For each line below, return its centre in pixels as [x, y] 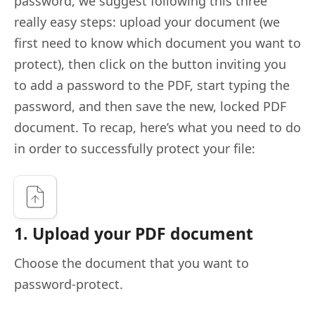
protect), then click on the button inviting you [150, 64]
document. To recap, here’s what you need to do [157, 127]
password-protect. [69, 284]
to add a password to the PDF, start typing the [152, 85]
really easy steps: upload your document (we [147, 21]
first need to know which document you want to [157, 43]
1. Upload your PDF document [134, 233]
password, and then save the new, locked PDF [150, 106]
